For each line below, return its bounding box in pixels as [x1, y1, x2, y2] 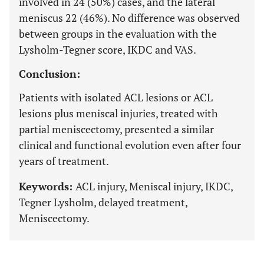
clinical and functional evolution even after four [19, 138, 241, 152]
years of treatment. [19, 154, 109, 168]
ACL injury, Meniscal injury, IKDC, [75, 179, 233, 193]
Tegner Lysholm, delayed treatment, [19, 195, 187, 209]
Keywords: [19, 179, 75, 193]
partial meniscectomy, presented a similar [19, 122, 214, 136]
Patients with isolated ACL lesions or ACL [19, 90, 213, 104]
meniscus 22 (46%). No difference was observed [19, 11, 240, 25]
